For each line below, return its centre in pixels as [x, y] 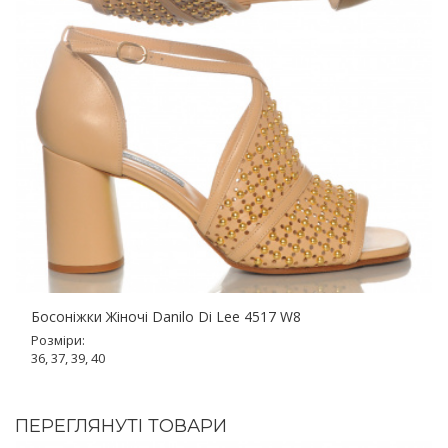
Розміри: [58, 340]
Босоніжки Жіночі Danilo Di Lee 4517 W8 [166, 317]
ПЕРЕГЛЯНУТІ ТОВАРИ [121, 426]
